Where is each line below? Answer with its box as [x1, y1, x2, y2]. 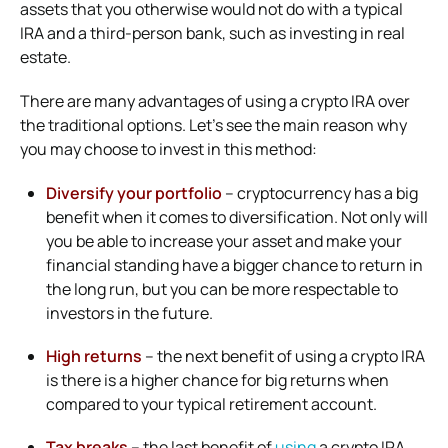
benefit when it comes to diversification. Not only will [46, 205, 428, 228]
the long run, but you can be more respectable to [46, 277, 398, 300]
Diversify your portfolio [46, 181, 222, 204]
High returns [46, 344, 142, 367]
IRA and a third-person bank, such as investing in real [20, 21, 405, 44]
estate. [20, 45, 71, 68]
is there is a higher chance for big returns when [46, 368, 389, 391]
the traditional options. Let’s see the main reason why [20, 113, 407, 136]
